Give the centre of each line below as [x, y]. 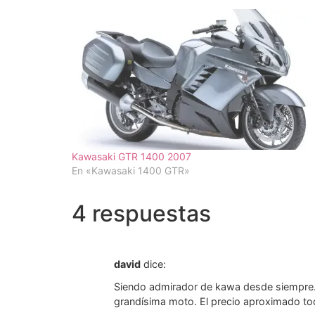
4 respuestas [141, 213]
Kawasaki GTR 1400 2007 [131, 156]
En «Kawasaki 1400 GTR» [131, 170]
